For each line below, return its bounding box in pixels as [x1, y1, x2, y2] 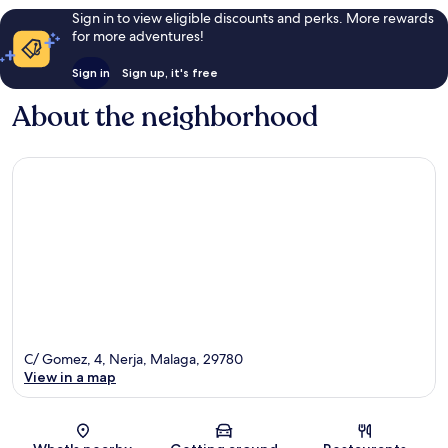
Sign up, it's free [121, 64, 218, 80]
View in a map [24, 368, 116, 387]
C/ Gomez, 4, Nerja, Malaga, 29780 [24, 350, 243, 369]
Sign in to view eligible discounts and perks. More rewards [71, 8, 434, 27]
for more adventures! [71, 26, 204, 45]
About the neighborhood [12, 97, 318, 136]
